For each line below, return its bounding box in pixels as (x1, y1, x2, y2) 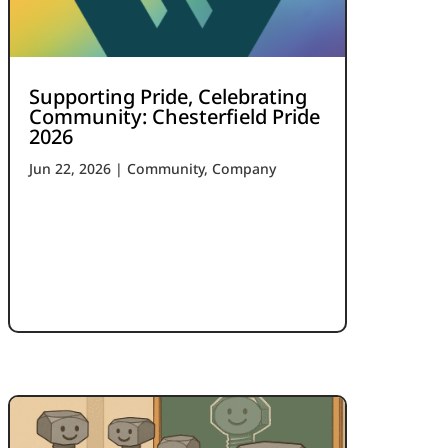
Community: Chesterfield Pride (29, 103, 321, 131)
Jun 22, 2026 (29, 159, 112, 179)
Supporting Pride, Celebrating (29, 83, 308, 111)
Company (212, 159, 277, 179)
